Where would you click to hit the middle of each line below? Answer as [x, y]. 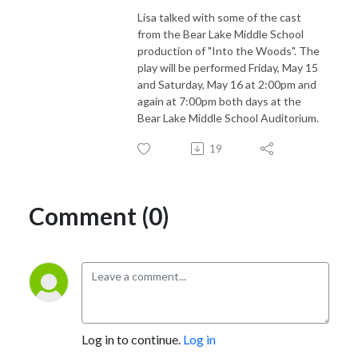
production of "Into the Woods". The [229, 50]
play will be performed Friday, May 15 [228, 67]
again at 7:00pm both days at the [219, 101]
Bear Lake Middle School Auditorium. [229, 117]
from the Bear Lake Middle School [221, 34]
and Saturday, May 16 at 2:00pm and [227, 84]
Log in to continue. [132, 339]
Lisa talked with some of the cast [219, 17]
